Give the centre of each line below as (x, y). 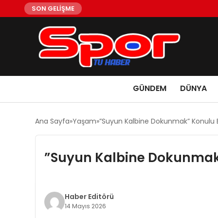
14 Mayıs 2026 (85, 206)
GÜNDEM (150, 88)
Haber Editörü (89, 196)
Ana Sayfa (52, 121)
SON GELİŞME (53, 9)
